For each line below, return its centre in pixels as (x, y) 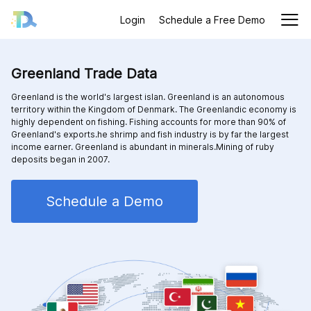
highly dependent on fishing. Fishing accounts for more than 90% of (149, 122)
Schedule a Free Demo (212, 19)
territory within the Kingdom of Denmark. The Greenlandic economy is (154, 109)
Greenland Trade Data (84, 74)
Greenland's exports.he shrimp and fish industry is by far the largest (150, 134)
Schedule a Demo (104, 201)
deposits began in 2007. (60, 159)
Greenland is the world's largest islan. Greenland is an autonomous (148, 97)
